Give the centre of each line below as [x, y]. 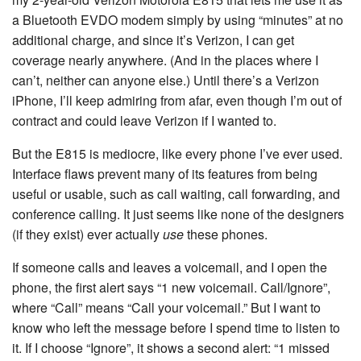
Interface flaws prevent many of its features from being [165, 174]
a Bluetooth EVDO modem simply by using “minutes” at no [178, 20]
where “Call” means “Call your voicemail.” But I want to [166, 307]
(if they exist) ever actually [87, 234]
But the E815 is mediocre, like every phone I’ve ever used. [177, 154]
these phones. [226, 234]
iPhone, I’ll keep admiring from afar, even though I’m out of [177, 100]
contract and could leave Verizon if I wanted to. [144, 120]
